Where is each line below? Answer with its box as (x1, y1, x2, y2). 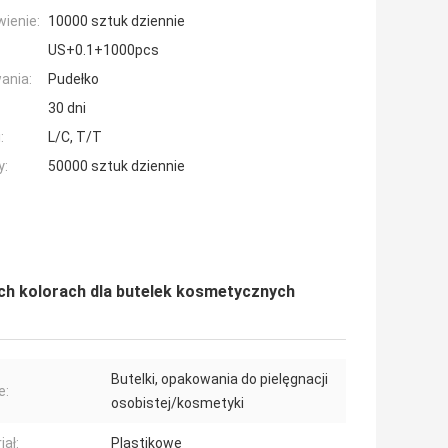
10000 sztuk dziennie (48, 13, 185, 30)
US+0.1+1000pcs (48, 42, 159, 59)
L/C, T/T (48, 129, 102, 146)
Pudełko (48, 71, 99, 88)
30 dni (48, 100, 86, 117)
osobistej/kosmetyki (111, 395, 244, 412)
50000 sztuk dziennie (48, 158, 185, 175)
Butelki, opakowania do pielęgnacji (111, 371, 328, 388)
